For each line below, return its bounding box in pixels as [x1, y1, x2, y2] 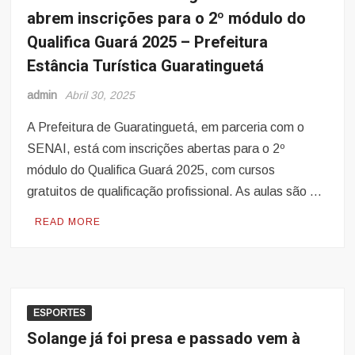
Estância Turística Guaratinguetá [27, 55, 265, 78]
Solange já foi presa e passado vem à [27, 327, 301, 351]
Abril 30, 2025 [65, 89, 136, 102]
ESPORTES [33, 307, 86, 319]
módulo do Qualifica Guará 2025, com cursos [27, 163, 276, 177]
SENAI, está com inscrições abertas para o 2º [27, 142, 285, 156]
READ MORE [35, 216, 101, 228]
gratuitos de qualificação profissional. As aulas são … [27, 185, 323, 199]
